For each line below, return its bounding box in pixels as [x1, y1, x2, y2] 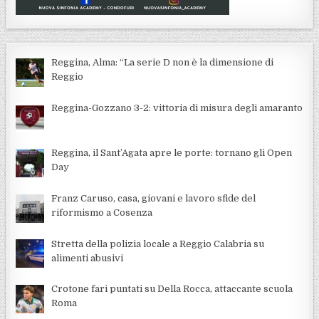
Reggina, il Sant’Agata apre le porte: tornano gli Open [51, 147, 293, 159]
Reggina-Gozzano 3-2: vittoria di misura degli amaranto [51, 102, 303, 113]
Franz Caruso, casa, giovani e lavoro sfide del [51, 192, 256, 204]
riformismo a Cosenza [51, 206, 153, 218]
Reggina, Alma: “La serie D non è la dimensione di [51, 56, 274, 68]
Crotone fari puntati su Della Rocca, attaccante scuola [51, 283, 293, 295]
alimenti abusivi [51, 252, 124, 263]
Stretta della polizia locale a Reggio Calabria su [51, 238, 265, 249]
